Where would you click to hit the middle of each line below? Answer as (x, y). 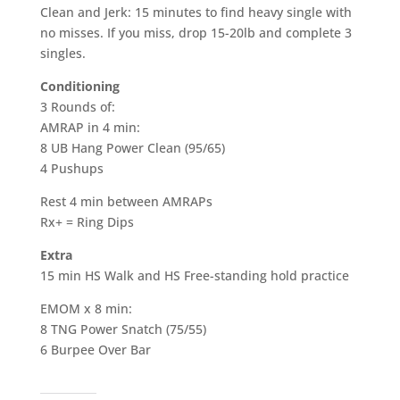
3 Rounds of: (77, 107)
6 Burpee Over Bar (95, 350)
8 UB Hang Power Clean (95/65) (132, 148)
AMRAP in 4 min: (90, 127)
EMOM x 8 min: (86, 308)
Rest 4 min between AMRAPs (126, 201)
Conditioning (79, 86)
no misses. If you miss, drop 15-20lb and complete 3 (196, 33)
